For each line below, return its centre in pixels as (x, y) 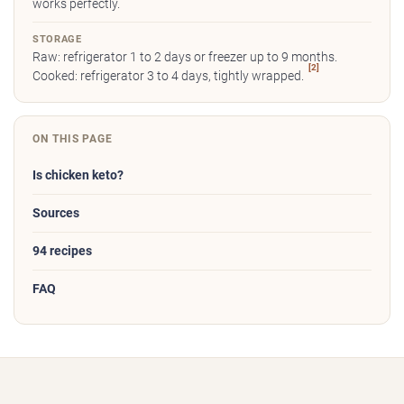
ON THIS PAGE (73, 139)
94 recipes (62, 252)
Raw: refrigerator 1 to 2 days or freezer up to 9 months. (185, 58)
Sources (56, 214)
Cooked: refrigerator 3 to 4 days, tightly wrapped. (170, 77)
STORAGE (57, 40)
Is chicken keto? (78, 176)
